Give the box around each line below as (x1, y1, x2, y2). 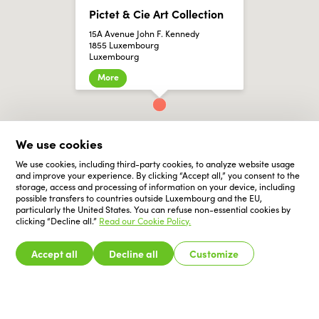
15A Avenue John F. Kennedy (89, 28, 199, 40)
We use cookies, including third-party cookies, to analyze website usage (16, 158, 296, 169)
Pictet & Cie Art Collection (89, 5, 224, 21)
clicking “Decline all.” (16, 215, 100, 226)
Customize (189, 246, 239, 261)
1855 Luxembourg (89, 39, 159, 51)
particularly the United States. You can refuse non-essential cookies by (16, 204, 291, 215)
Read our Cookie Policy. (99, 215, 192, 226)
